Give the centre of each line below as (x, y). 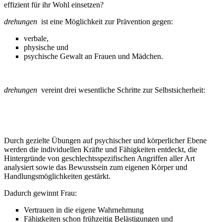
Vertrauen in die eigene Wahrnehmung (84, 210)
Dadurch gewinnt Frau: (40, 193)
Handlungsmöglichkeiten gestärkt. (57, 176)
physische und (46, 47)
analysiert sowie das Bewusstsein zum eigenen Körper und (96, 167)
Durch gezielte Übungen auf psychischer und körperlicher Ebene (105, 140)
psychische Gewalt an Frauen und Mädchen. (93, 56)
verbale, (36, 38)
